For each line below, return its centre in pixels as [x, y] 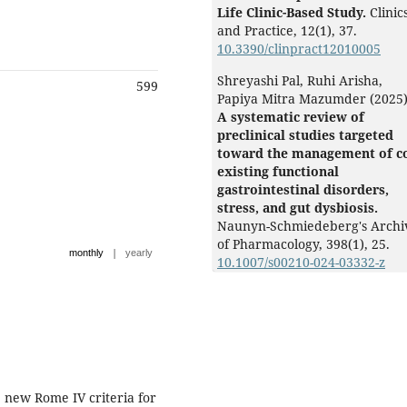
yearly [139, 253]
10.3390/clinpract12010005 [299, 49]
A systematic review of [291, 117]
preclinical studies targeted [305, 135]
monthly [86, 253]
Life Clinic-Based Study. [293, 13]
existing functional [278, 172]
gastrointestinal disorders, [303, 190]
